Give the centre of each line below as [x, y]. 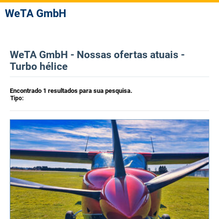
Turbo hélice [39, 66]
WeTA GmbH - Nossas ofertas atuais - [97, 55]
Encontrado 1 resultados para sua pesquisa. [71, 91]
